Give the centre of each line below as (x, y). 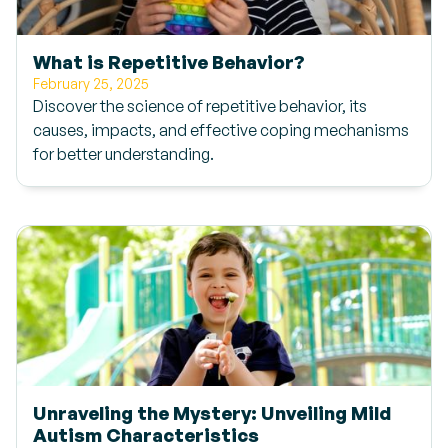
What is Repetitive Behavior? (169, 61)
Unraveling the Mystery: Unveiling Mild (212, 412)
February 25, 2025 (91, 83)
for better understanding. (123, 154)
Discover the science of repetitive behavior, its (200, 106)
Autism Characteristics (146, 434)
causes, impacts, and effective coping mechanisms (221, 130)
